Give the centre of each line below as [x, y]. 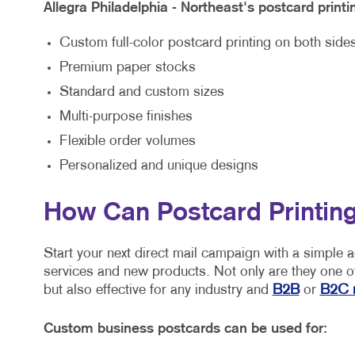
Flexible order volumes [127, 142]
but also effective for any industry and [158, 291]
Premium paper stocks [127, 68]
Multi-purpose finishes [126, 117]
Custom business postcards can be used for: [185, 329]
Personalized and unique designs [158, 166]
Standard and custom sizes [141, 93]
